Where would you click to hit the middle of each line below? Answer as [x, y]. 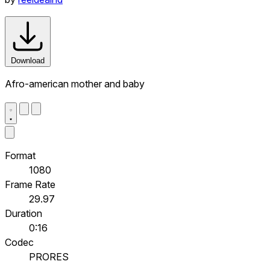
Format [20, 155]
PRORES [49, 256]
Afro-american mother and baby [75, 83]
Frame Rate [30, 184]
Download [28, 60]
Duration [24, 213]
